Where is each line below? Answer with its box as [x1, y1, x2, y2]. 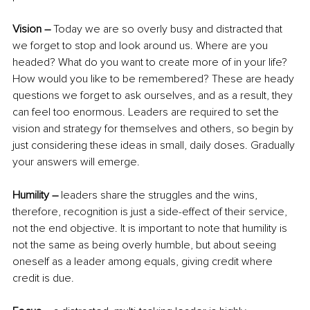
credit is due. [12, 271, 74, 286]
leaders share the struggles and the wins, [58, 188, 260, 203]
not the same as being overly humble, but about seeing [12, 238, 279, 253]
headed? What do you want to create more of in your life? [12, 55, 290, 70]
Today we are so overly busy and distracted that [51, 22, 285, 37]
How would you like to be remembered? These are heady [12, 72, 297, 86]
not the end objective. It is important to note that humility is [12, 221, 290, 236]
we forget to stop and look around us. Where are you [12, 39, 271, 53]
